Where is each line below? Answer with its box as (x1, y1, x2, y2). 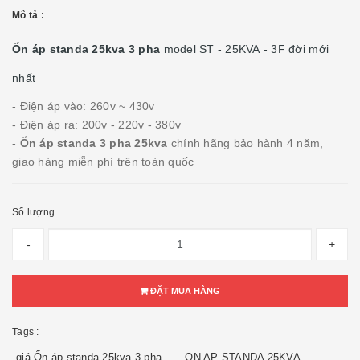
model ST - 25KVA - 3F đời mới (163, 43, 329, 55)
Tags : (12, 326, 39, 337)
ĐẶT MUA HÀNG (148, 286, 220, 296)
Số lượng (12, 207, 55, 218)
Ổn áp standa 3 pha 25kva (19, 137, 171, 149)
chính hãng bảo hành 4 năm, (170, 137, 324, 149)
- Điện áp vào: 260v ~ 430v (12, 100, 155, 112)
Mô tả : (12, 10, 44, 21)
